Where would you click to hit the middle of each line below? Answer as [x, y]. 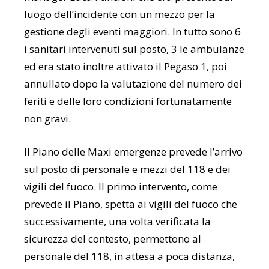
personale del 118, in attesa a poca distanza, [129, 256]
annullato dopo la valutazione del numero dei [133, 83]
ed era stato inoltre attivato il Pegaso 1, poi [125, 66]
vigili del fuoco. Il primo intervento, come [121, 186]
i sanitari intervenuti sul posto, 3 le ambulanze [134, 49]
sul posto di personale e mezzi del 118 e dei [127, 169]
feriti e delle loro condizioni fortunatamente [128, 101]
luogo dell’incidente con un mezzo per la [119, 14]
